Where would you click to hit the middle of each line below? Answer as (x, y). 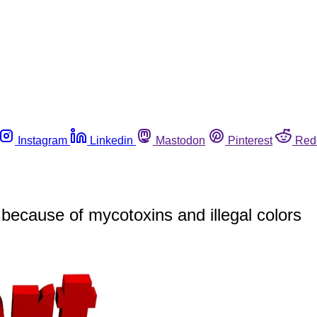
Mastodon (180, 140)
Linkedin (111, 140)
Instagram (42, 140)
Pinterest (250, 140)
